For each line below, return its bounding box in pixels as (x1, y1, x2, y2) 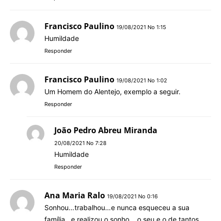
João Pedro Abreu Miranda (54, 124, 157, 136)
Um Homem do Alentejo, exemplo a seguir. (44, 87, 181, 96)
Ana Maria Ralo (44, 189, 105, 201)
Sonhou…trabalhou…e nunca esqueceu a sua (44, 203, 189, 212)
